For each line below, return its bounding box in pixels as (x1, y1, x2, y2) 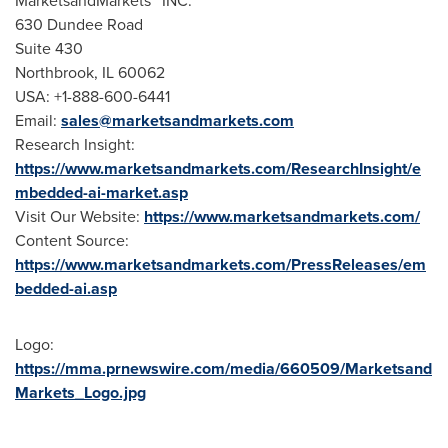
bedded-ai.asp (15, 277, 117, 300)
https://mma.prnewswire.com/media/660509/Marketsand (15, 357, 432, 380)
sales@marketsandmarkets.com (61, 109, 294, 132)
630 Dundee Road (15, 13, 143, 36)
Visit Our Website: (15, 205, 144, 228)
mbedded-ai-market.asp (15, 181, 188, 204)
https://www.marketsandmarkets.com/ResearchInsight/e (15, 157, 421, 180)
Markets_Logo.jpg (15, 381, 146, 404)
